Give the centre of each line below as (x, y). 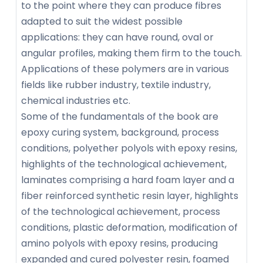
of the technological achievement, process (121, 212)
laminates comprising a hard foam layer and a (128, 180)
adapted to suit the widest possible (102, 22)
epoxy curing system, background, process (120, 133)
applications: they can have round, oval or (117, 38)
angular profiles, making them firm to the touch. (131, 53)
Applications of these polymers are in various (125, 69)
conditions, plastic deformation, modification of (129, 228)
